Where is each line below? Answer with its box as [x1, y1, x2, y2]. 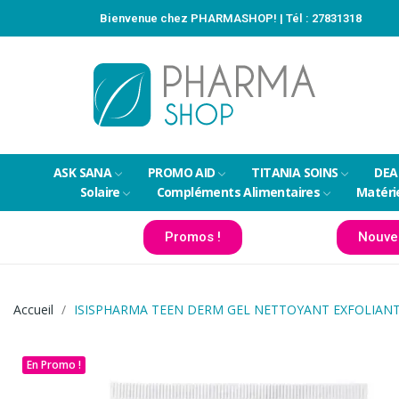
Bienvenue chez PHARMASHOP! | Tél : [100, 12, 312, 25]
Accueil [13, 301, 53, 318]
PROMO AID [148, 164, 216, 181]
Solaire [80, 183, 120, 200]
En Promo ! [27, 357, 81, 372]
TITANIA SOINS [251, 164, 338, 181]
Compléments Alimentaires [156, 183, 321, 200]
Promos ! [164, 229, 221, 245]
